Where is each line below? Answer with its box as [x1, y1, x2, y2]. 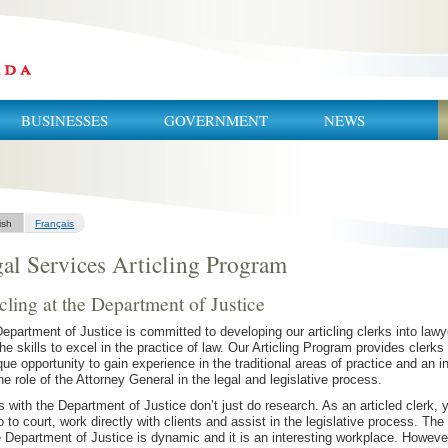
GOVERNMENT [164, 110, 268, 130]
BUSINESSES [21, 110, 108, 130]
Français [35, 218, 75, 229]
